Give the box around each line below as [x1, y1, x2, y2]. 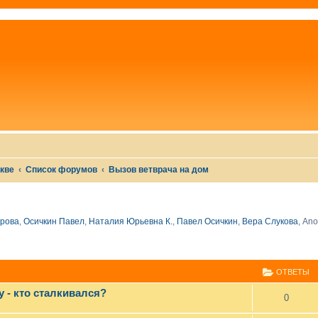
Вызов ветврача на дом [109, 165, 209, 175]
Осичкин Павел [23, 216, 84, 226]
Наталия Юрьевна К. [89, 216, 172, 226]
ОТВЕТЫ [274, 268, 309, 277]
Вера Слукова [242, 216, 298, 226]
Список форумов [26, 165, 98, 175]
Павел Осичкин [177, 216, 238, 226]
